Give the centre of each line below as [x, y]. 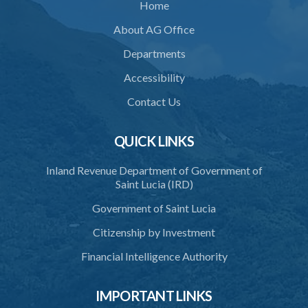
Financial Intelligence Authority [154, 256]
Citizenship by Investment [154, 232]
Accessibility [154, 77]
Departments [154, 53]
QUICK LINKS [154, 141]
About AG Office [154, 29]
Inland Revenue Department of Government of [154, 170]
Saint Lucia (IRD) [154, 184]
